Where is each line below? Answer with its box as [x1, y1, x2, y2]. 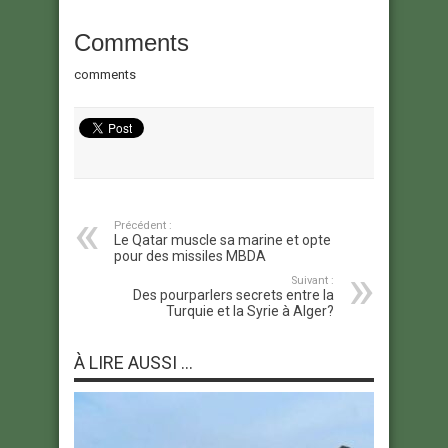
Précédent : [114, 218, 172, 232]
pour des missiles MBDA [114, 247, 266, 264]
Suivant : [291, 273, 334, 287]
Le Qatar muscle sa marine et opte [114, 231, 331, 248]
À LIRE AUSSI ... [74, 351, 193, 373]
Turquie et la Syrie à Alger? [166, 302, 334, 319]
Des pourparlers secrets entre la [133, 286, 334, 303]
